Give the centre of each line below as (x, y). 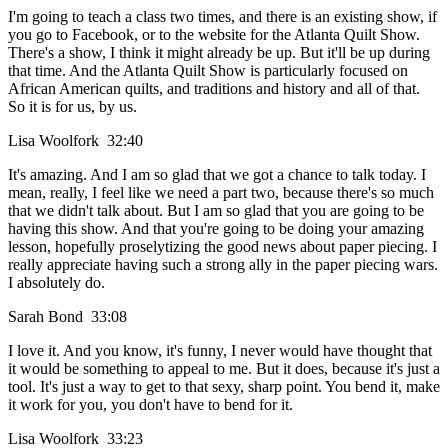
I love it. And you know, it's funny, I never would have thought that (220, 351)
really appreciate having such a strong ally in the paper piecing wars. (223, 265)
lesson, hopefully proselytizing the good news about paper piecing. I (222, 247)
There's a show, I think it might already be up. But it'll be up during (219, 53)
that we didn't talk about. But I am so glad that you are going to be (216, 211)
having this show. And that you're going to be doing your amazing (216, 229)
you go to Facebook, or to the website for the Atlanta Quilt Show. (214, 35)
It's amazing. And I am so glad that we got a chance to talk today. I (217, 175)
